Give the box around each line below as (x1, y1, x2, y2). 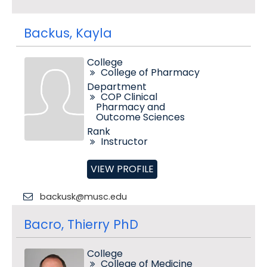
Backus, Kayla (23, 24, 112, 42)
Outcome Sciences (95, 110, 185, 124)
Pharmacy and (95, 100, 165, 114)
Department (86, 80, 147, 94)
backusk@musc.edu (39, 191, 127, 203)
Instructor (100, 135, 148, 148)
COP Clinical (100, 90, 157, 104)
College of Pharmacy (100, 66, 200, 79)
